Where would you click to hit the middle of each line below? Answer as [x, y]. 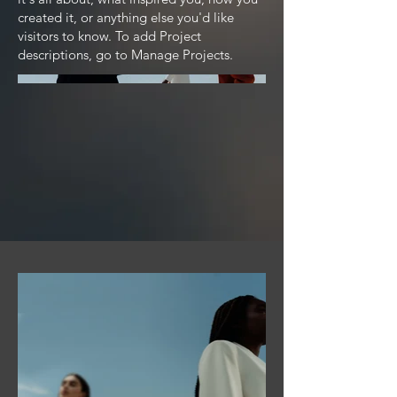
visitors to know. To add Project [109, 36]
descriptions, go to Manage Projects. [125, 54]
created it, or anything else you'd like [126, 17]
